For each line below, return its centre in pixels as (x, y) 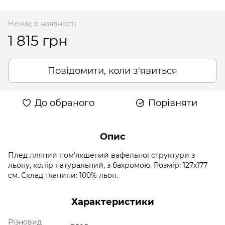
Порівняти (173, 103)
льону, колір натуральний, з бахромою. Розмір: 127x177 (108, 165)
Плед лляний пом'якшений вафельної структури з (101, 155)
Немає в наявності (42, 23)
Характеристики (113, 202)
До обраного (64, 103)
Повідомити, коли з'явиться (113, 71)
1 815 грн (38, 40)
